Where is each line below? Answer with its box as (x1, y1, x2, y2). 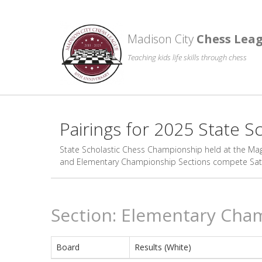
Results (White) (135, 242, 191, 253)
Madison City (127, 31, 196, 47)
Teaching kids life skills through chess (127, 52, 247, 63)
